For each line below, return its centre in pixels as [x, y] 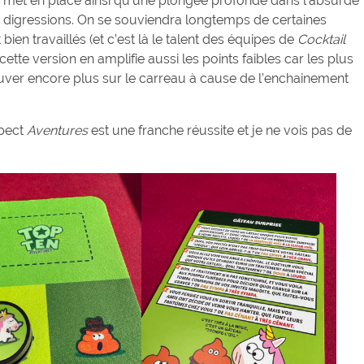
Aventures [57, 131]
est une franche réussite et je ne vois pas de [220, 131]
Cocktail [321, 40]
